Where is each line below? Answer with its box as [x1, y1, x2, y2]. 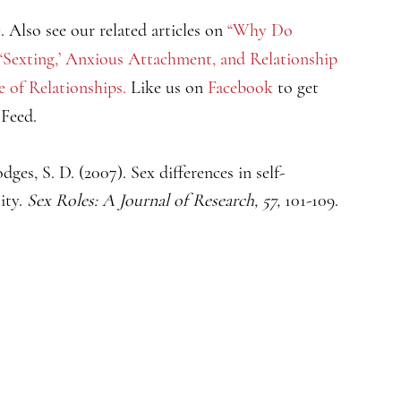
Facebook [208, 76, 273, 98]
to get [273, 76, 319, 98]
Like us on [126, 76, 208, 98]
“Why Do [227, 19, 293, 41]
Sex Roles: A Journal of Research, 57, [27, 190, 285, 212]
